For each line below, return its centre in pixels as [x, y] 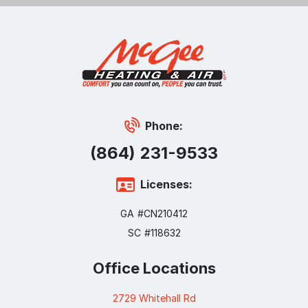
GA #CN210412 [154, 213]
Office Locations [154, 268]
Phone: [164, 126]
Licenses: [166, 184]
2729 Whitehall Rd [154, 298]
